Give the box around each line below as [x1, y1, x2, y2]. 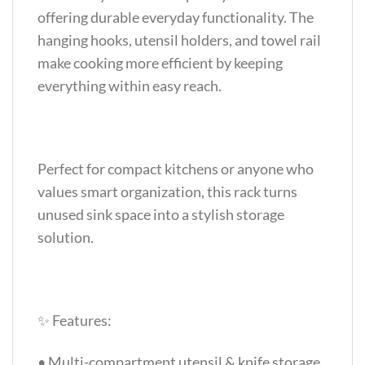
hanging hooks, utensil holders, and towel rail [37, 30, 321, 49]
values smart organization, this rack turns [37, 182, 297, 200]
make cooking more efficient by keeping [37, 53, 283, 72]
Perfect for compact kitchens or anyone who [37, 159, 314, 178]
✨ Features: [37, 311, 112, 330]
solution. [37, 227, 94, 246]
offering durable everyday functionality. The [37, 7, 314, 26]
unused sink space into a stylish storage [37, 204, 284, 223]
